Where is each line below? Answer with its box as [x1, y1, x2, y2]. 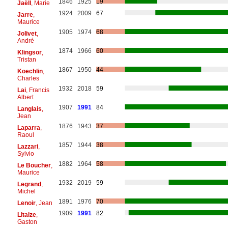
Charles [17, 74, 39, 82]
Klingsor [17, 48, 42, 56]
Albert [17, 93, 34, 101]
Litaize [17, 211, 36, 218]
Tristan [17, 55, 36, 63]
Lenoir [17, 199, 36, 207]
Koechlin [17, 67, 43, 75]
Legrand [17, 180, 41, 188]
